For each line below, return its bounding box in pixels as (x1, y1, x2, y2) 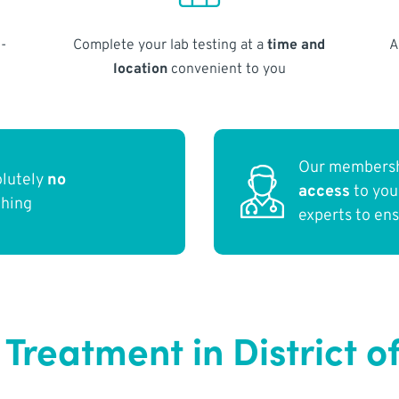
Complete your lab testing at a (73, 36, 268, 54)
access (298, 182, 351, 203)
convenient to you (167, 60, 286, 78)
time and (267, 36, 326, 54)
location (112, 60, 167, 78)
